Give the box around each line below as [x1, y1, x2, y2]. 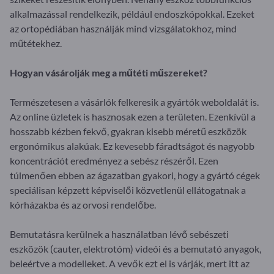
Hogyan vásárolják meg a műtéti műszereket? [10, 66, 207, 78]
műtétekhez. [10, 37, 62, 49]
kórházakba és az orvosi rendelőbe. [10, 198, 156, 210]
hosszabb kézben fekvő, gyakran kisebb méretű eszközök [10, 125, 246, 137]
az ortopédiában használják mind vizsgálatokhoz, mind [10, 22, 237, 34]
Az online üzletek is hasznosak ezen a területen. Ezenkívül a [10, 110, 256, 122]
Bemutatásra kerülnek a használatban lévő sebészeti [10, 228, 229, 240]
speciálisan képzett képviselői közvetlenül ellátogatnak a [10, 183, 246, 196]
